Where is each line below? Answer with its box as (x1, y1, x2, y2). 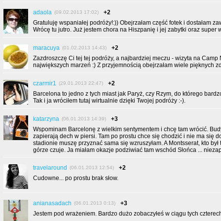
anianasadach (33, 200, 72, 207)
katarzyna (33, 115, 59, 122)
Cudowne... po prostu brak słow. (33, 175, 118, 182)
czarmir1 (33, 80, 56, 87)
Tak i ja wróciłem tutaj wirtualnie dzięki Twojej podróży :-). (33, 97, 185, 104)
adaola (33, 9, 52, 16)
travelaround (33, 164, 67, 171)
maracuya (33, 44, 60, 51)
